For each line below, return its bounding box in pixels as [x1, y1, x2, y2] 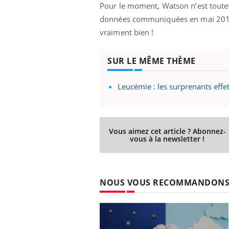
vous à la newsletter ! [130, 133, 205, 144]
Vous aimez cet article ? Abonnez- [108, 126, 226, 136]
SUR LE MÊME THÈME [107, 55, 196, 66]
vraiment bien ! [100, 27, 154, 37]
